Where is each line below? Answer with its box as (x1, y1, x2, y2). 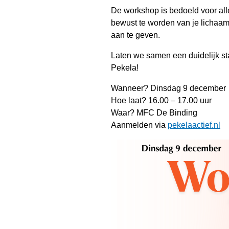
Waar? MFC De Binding (111, 108, 197, 118)
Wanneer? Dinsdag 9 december (111, 84, 226, 93)
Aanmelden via (111, 121, 168, 130)
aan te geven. (111, 31, 160, 40)
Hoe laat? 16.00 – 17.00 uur (111, 96, 212, 105)
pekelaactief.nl (168, 121, 220, 130)
